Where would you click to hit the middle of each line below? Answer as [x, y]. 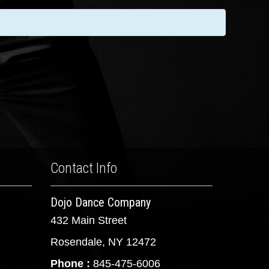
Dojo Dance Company [100, 202]
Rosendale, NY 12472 [103, 242]
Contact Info [83, 168]
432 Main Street [88, 220]
